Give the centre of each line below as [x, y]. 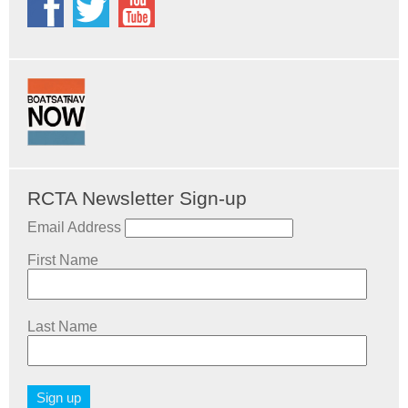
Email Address [74, 227]
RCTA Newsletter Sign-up [137, 198]
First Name [63, 260]
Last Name [62, 326]
